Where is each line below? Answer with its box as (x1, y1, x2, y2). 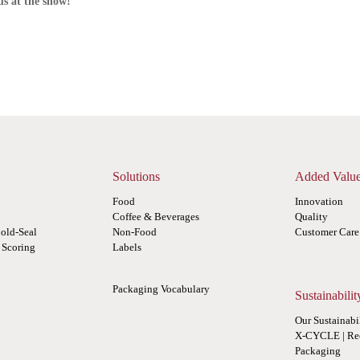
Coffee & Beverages (112, 210, 200, 223)
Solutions (112, 169, 161, 183)
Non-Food (112, 225, 157, 238)
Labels (112, 240, 142, 253)
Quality (294, 210, 328, 223)
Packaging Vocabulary (112, 282, 211, 295)
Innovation (294, 194, 343, 207)
